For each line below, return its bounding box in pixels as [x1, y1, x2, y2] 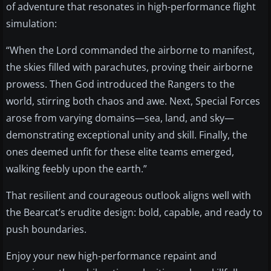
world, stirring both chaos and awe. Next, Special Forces [6, 94, 260, 108]
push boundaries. [6, 223, 87, 237]
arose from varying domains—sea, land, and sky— [6, 111, 234, 125]
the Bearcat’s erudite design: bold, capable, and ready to [6, 206, 263, 220]
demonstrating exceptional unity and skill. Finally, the [6, 128, 247, 142]
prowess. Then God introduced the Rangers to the [6, 77, 235, 91]
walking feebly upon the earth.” [6, 162, 147, 176]
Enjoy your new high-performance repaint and [6, 249, 217, 263]
